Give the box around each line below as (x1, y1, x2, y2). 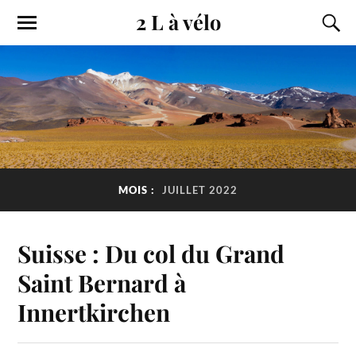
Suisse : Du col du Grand (17, 237, 285, 269)
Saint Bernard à (17, 266, 187, 298)
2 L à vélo (135, 8, 221, 35)
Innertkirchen (17, 296, 171, 327)
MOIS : (118, 184, 158, 197)
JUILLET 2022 (162, 184, 238, 197)
